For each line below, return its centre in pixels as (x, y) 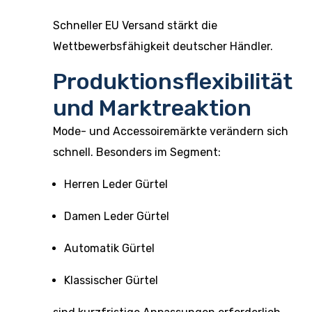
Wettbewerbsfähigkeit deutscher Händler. (163, 46)
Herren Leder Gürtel (116, 184)
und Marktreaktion (152, 108)
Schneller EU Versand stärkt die (135, 25)
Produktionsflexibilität (173, 81)
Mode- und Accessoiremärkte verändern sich (171, 131)
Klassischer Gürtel (111, 280)
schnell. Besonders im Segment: (137, 152)
